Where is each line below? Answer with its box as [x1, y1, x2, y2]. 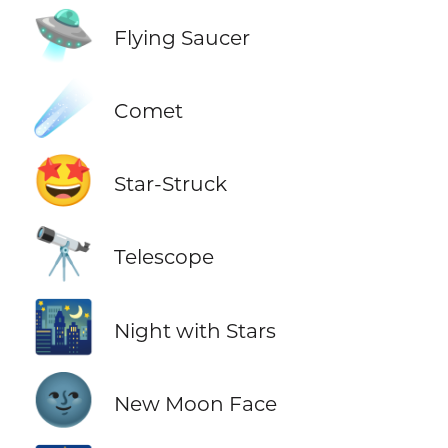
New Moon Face [113, 390, 277, 416]
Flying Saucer [113, 25, 250, 51]
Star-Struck [113, 171, 227, 197]
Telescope [113, 244, 214, 270]
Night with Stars [113, 317, 276, 343]
